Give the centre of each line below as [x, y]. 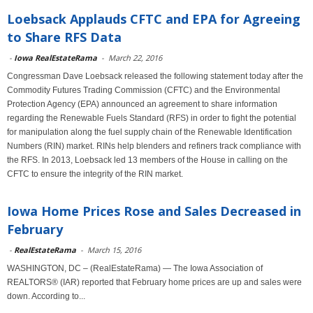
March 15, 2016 [114, 250]
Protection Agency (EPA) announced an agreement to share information [142, 104]
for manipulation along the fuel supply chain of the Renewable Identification [150, 132]
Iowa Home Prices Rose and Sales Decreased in [154, 211]
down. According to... [46, 296]
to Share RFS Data [64, 37]
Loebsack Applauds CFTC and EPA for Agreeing [154, 19]
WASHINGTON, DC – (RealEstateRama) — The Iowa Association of [135, 268]
